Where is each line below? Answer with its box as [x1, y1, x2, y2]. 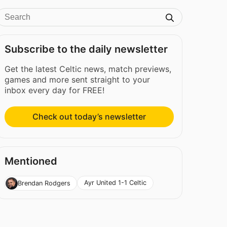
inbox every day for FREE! [5, 85, 105, 95]
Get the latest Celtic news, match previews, [5, 64, 172, 74]
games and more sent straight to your [5, 74, 150, 85]
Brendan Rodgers [17, 179, 70, 187]
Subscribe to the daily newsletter [5, 43, 168, 55]
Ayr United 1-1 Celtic [84, 179, 147, 187]
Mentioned [5, 155, 58, 168]
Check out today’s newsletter [32, 111, 146, 122]
